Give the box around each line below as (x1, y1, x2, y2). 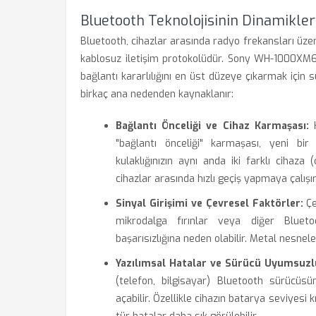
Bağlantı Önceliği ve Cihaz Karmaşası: (116, 119, 309, 133)
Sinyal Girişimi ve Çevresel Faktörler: (116, 197, 303, 210)
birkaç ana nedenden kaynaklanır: (80, 87, 233, 101)
